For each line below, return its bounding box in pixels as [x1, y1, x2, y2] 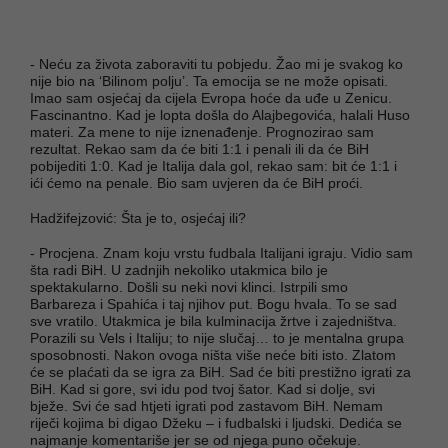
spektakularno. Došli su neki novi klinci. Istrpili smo [30, 278, 348, 295]
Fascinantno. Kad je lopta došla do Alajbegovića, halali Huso [30, 106, 410, 123]
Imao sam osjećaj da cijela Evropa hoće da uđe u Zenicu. [30, 89, 392, 106]
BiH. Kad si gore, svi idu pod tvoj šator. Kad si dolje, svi [30, 380, 375, 397]
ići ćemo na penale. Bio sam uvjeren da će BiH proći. [30, 174, 363, 191]
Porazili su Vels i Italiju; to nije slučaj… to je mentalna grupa [30, 329, 404, 346]
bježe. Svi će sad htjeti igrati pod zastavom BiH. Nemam [30, 397, 383, 414]
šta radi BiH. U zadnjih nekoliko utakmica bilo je [30, 261, 328, 278]
